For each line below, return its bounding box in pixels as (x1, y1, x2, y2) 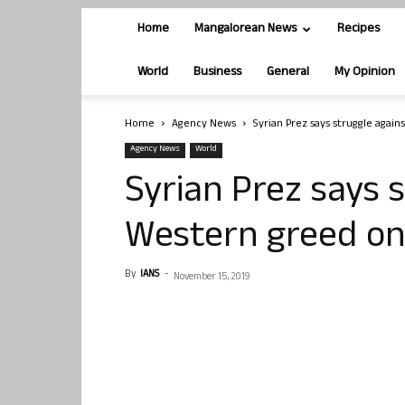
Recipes (337, 19, 380, 40)
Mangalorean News (194, 19, 297, 40)
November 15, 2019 (174, 269, 250, 286)
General (267, 62, 309, 83)
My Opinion (334, 62, 395, 83)
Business (193, 62, 241, 83)
